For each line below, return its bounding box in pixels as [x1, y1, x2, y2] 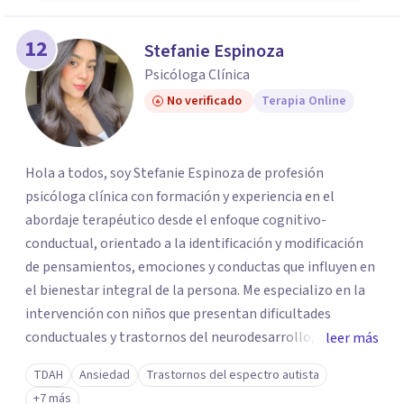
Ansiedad [79, 366, 130, 384]
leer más [326, 328, 379, 348]
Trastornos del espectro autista [146, 366, 319, 384]
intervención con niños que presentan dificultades [25, 304, 331, 324]
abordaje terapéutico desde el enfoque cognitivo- [25, 210, 326, 230]
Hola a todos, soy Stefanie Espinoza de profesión [25, 163, 324, 183]
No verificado [167, 92, 242, 110]
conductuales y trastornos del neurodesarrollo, [25, 327, 315, 347]
